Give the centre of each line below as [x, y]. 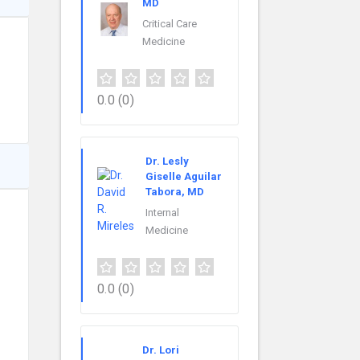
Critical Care [170, 24]
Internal [162, 213]
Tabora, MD [175, 192]
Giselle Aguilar [184, 177]
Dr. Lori [161, 350]
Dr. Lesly [167, 162]
